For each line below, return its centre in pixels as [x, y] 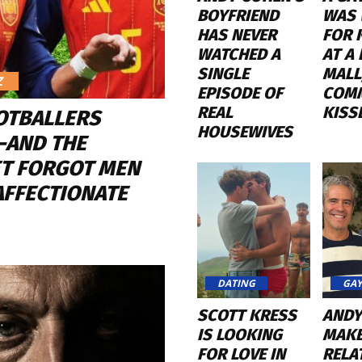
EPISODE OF [240, 93]
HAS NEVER [237, 35]
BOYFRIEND [238, 16]
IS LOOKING [240, 334]
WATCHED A [239, 55]
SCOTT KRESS [247, 315]
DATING [236, 283]
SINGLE [223, 74]
